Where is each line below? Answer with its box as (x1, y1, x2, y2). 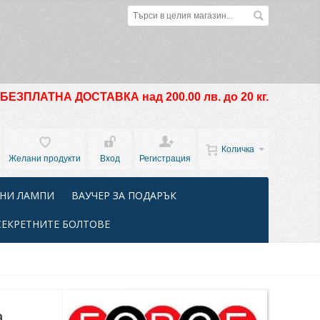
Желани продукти (9, 154, 81, 164)
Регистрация (139, 154, 191, 164)
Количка (221, 144, 254, 154)
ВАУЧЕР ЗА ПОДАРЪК (71, 189, 176, 202)
